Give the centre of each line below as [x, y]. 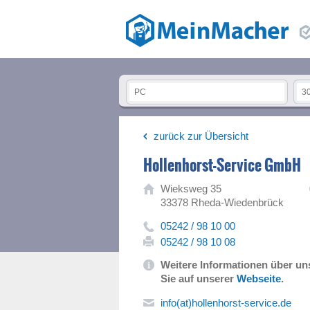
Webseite [259, 279]
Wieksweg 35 [191, 189]
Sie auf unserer [199, 279]
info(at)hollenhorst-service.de [226, 303]
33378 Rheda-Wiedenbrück [222, 202]
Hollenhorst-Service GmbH [222, 165]
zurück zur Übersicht [201, 136]
